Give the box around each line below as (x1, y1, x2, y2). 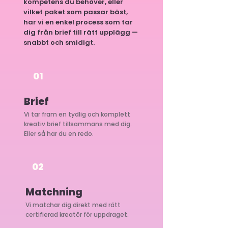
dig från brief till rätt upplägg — (23, 27, 138, 37)
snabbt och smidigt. (23, 38, 95, 47)
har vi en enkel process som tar (23, 17, 133, 27)
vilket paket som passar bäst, (23, 7, 128, 17)
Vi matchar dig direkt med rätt (25, 201, 121, 209)
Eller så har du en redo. (24, 129, 94, 138)
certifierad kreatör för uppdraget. (25, 210, 129, 219)
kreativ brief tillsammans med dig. (24, 120, 132, 128)
